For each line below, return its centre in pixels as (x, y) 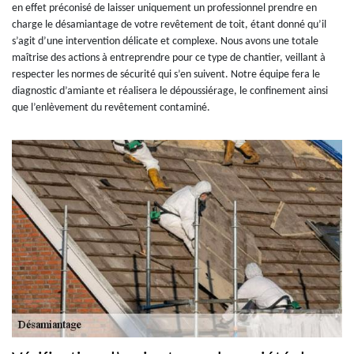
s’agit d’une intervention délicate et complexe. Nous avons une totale (165, 41)
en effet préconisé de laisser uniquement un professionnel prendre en (164, 8)
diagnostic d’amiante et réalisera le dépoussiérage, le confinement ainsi (170, 91)
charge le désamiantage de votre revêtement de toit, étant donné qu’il (169, 24)
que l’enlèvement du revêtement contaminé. (111, 107)
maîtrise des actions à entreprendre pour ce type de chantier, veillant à (169, 58)
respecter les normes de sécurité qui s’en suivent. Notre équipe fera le (166, 74)
